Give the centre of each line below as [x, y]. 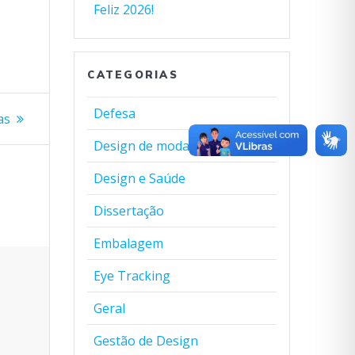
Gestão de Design [146, 341]
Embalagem [129, 243]
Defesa [115, 113]
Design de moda [142, 146]
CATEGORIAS [133, 74]
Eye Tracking [132, 276]
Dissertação [129, 211]
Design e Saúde [140, 178]
